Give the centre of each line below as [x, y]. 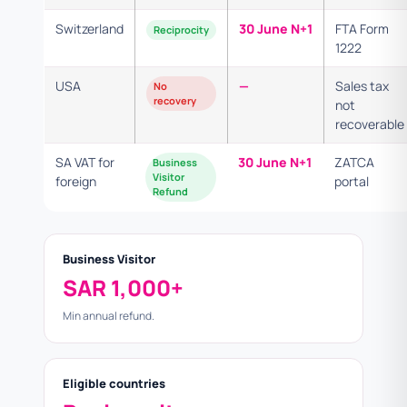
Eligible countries [114, 383]
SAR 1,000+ [123, 288]
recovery [175, 100]
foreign [76, 181]
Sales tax [362, 86]
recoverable [370, 124]
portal [352, 181]
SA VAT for [85, 162]
